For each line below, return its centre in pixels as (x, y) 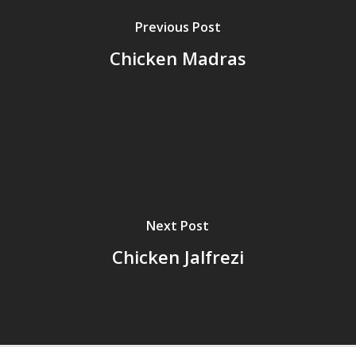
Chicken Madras (178, 58)
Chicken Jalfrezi (178, 256)
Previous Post (178, 27)
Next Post (178, 225)
